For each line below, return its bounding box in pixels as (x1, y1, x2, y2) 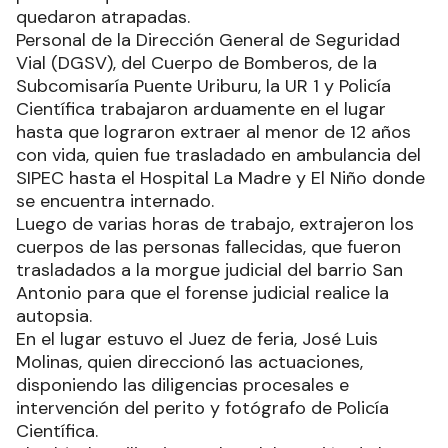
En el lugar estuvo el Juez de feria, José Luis (16, 326, 378, 351)
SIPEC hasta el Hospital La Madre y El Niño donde (16, 165, 425, 190)
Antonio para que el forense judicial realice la (16, 280, 389, 305)
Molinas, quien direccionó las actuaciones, (16, 349, 363, 374)
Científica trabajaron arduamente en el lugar (16, 96, 386, 121)
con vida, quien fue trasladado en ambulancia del (16, 142, 421, 167)
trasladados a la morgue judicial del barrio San (16, 257, 403, 282)
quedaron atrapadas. (16, 4, 190, 29)
